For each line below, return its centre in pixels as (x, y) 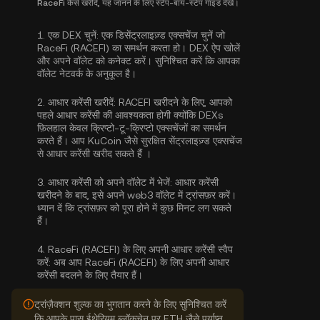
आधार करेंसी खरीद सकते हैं (96, 154)
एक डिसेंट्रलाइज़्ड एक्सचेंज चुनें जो (162, 35)
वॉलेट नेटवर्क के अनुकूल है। (87, 74)
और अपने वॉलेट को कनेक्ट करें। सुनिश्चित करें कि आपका (139, 61)
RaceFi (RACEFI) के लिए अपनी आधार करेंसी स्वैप (140, 249)
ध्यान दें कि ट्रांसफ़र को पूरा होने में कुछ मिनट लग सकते (134, 208)
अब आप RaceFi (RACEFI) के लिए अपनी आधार (140, 262)
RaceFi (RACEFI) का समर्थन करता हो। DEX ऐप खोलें (139, 48)
